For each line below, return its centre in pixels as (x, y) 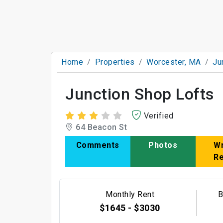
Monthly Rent (130, 195)
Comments (98, 145)
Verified (159, 116)
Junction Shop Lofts (140, 94)
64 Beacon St (100, 127)
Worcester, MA (174, 62)
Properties (115, 62)
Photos (163, 145)
